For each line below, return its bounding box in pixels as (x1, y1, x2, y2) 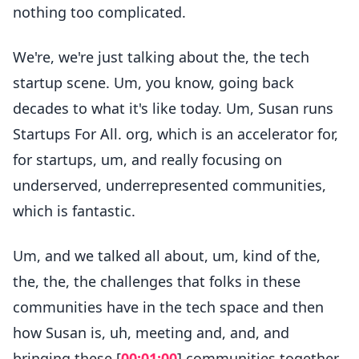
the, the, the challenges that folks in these (13, 272, 301, 291)
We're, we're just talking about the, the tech (13, 47, 309, 67)
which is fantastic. (13, 201, 135, 220)
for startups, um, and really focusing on (13, 150, 282, 169)
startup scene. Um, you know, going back (13, 73, 294, 92)
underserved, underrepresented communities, (13, 175, 326, 195)
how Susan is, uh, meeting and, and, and (13, 323, 289, 342)
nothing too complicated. (13, 2, 186, 22)
